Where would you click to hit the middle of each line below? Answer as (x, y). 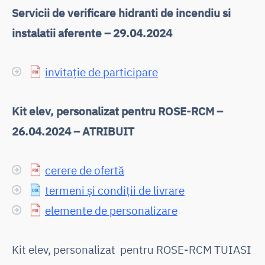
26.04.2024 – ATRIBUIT (73, 131)
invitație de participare (101, 72)
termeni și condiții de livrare (115, 190)
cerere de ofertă (85, 170)
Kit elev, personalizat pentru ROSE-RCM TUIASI (132, 249)
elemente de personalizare (111, 210)
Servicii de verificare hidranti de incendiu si (121, 12)
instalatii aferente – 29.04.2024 (92, 33)
